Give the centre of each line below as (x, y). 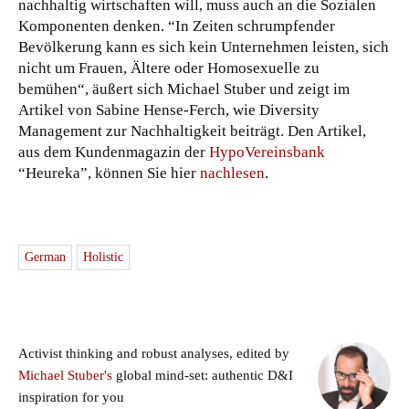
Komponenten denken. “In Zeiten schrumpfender (177, 26)
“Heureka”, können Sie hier (109, 173)
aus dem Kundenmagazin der (114, 152)
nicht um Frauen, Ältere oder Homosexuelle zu (169, 68)
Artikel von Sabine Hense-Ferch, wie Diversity (169, 110)
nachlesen (232, 173)
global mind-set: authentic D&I (203, 375)
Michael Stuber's (65, 375)
